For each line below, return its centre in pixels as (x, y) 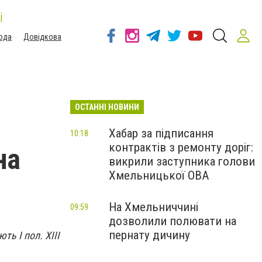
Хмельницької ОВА (159, 175)
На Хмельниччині (154, 207)
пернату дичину (149, 235)
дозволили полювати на (173, 221)
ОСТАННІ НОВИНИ (107, 107)
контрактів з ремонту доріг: (181, 147)
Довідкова (42, 37)
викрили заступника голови (182, 161)
